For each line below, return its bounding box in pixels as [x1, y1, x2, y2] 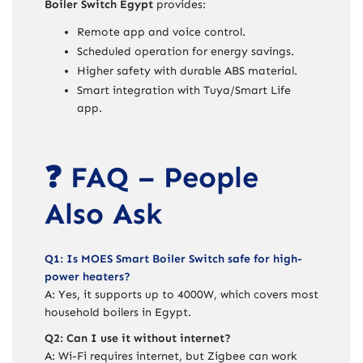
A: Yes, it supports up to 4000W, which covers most [45, 287, 318, 301]
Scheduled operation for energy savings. [77, 44, 294, 58]
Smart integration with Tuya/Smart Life [77, 83, 291, 97]
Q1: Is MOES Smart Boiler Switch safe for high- [45, 251, 302, 266]
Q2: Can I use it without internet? [45, 331, 231, 345]
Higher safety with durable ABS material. [77, 63, 297, 78]
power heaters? [45, 269, 130, 284]
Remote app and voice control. [77, 24, 246, 39]
